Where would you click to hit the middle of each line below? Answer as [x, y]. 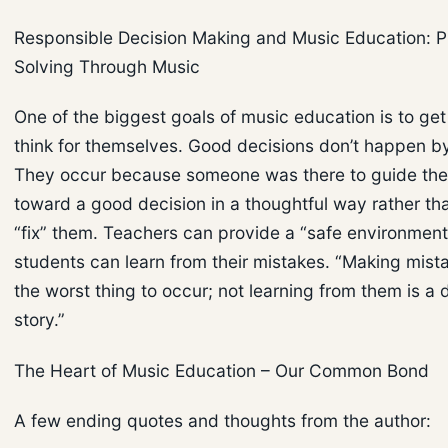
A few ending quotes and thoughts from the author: [222, 421]
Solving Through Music [107, 66]
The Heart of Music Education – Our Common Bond [221, 370]
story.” [39, 320]
